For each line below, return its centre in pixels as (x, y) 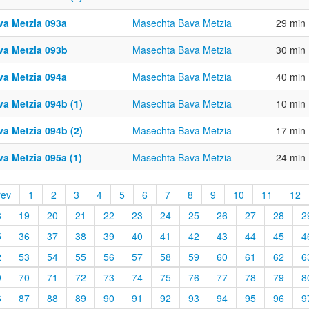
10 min (291, 103)
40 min (291, 77)
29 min (291, 23)
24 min (291, 157)
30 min (291, 50)
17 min (291, 130)
